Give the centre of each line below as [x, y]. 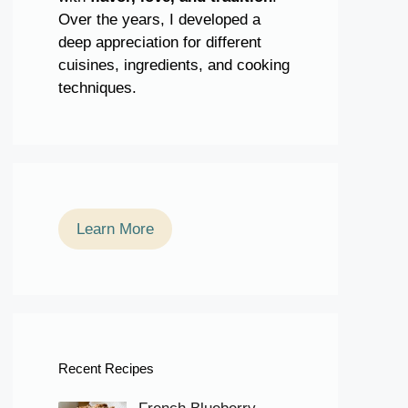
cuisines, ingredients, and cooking [174, 65]
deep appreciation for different [160, 42]
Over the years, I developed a [159, 20]
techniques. [97, 88]
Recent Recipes [106, 368]
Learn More [115, 229]
